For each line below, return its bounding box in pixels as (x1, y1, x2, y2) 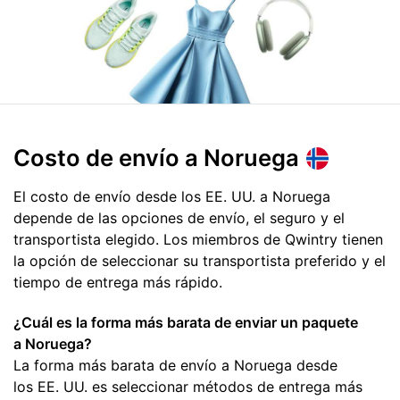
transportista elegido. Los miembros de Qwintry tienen (13, 230, 383, 249)
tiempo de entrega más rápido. (13, 273, 222, 292)
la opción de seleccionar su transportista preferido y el (13, 252, 386, 271)
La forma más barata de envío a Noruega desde (13, 355, 337, 374)
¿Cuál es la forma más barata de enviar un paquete (13, 312, 358, 331)
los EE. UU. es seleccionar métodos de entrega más (13, 377, 362, 396)
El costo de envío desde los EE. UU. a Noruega (13, 187, 330, 206)
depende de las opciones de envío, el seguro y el (13, 209, 345, 228)
